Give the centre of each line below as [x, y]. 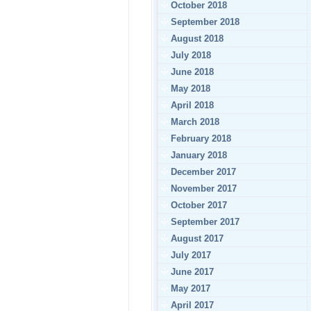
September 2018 [204, 22]
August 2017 [196, 238]
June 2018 [191, 72]
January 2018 [197, 155]
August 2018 [196, 39]
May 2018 [189, 89]
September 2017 [204, 222]
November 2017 [202, 188]
